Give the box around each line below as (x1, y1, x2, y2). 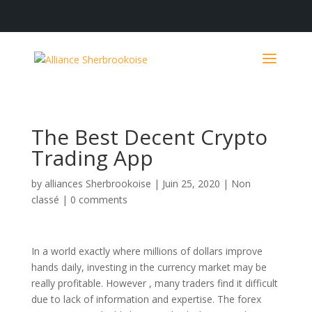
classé (31, 193, 59, 206)
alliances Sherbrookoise (44, 177, 151, 190)
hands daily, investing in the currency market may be (31, 260, 267, 274)
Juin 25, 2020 (162, 177, 220, 190)
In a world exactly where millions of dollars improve (31, 244, 263, 258)
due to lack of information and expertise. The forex (31, 292, 261, 306)
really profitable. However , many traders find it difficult (31, 276, 278, 290)
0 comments (70, 193, 127, 206)
